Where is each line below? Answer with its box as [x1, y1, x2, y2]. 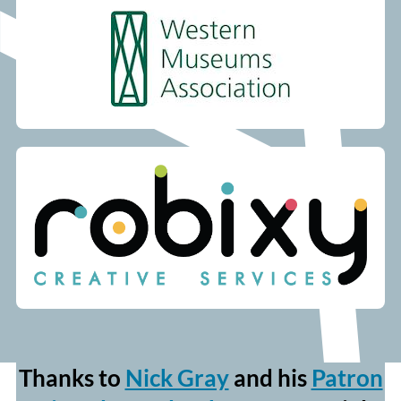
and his [228, 363, 311, 392]
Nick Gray [124, 363, 229, 392]
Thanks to [18, 363, 125, 392]
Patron [311, 363, 383, 392]
